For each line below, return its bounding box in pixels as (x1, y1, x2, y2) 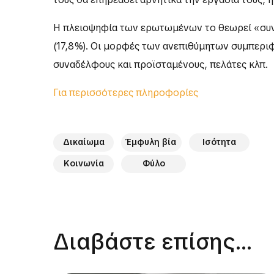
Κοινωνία (63, 158, 104, 169)
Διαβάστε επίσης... (53, 228, 253, 257)
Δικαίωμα (62, 136, 105, 148)
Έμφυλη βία (127, 136, 176, 148)
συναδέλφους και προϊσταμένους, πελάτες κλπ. (53, 58, 268, 72)
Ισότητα (202, 136, 236, 148)
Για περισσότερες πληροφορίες (53, 86, 198, 100)
